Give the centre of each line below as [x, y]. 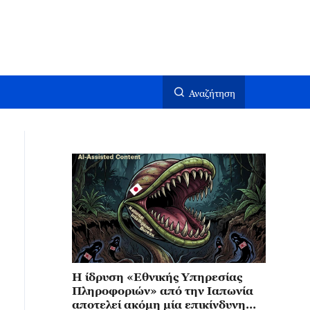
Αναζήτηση [212, 93]
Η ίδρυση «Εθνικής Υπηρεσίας [157, 277]
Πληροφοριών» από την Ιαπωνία [163, 291]
